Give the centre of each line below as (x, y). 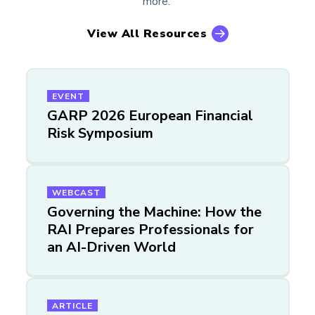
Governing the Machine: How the (154, 212)
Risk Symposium (100, 133)
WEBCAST (76, 192)
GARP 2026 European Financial (150, 115)
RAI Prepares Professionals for (150, 229)
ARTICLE (72, 306)
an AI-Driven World (111, 247)
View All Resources (147, 33)
